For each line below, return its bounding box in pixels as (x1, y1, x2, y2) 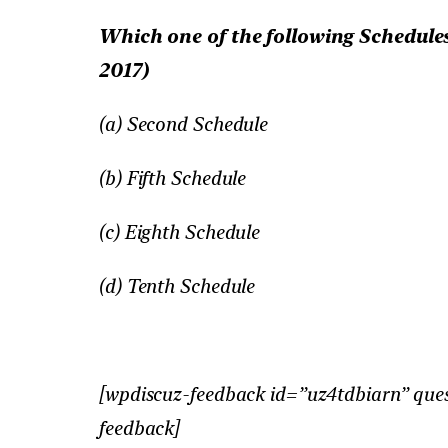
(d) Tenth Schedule (98, 273, 255, 298)
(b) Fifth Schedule (98, 165, 246, 190)
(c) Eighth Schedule (98, 219, 260, 244)
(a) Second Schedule (98, 111, 268, 136)
